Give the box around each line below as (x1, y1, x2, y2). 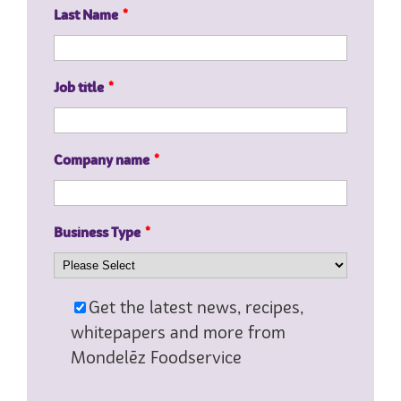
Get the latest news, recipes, (88, 301, 303, 318)
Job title (54, 82, 104, 97)
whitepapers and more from (70, 326, 286, 343)
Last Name (54, 10, 118, 24)
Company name (54, 155, 149, 169)
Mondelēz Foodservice (70, 351, 242, 368)
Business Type (54, 227, 141, 242)
